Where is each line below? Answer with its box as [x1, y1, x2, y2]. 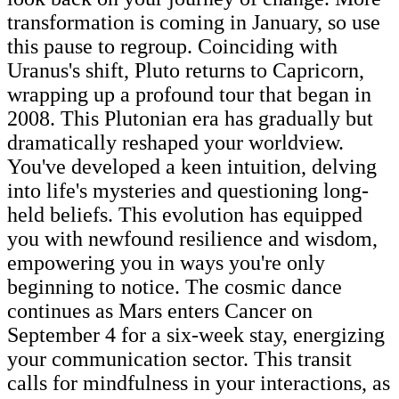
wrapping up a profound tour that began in [7, 82, 371, 106]
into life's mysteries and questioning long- [7, 178, 369, 202]
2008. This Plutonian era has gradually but [7, 106, 373, 130]
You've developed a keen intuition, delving [7, 154, 377, 178]
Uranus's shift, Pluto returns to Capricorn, [7, 58, 364, 82]
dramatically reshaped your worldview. [7, 130, 344, 154]
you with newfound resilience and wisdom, [7, 226, 378, 250]
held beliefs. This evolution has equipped [7, 202, 362, 226]
